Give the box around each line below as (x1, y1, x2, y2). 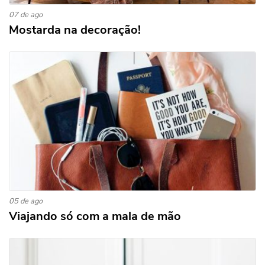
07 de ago (9, 9, 43, 20)
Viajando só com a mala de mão (9, 208, 181, 224)
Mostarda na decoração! (9, 22, 141, 38)
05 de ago (9, 196, 43, 206)
